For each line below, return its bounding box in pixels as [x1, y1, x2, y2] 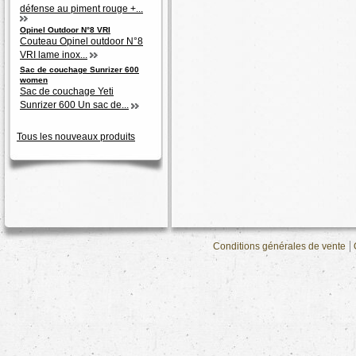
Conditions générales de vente [213, 241, 346, 253]
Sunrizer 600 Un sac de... [20, 99, 129, 111]
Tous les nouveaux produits [17, 131, 135, 143]
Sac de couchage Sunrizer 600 [20, 65, 139, 75]
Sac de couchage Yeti [20, 86, 114, 98]
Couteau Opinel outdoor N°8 [20, 35, 143, 47]
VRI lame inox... [20, 48, 87, 60]
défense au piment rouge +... [20, 3, 143, 15]
